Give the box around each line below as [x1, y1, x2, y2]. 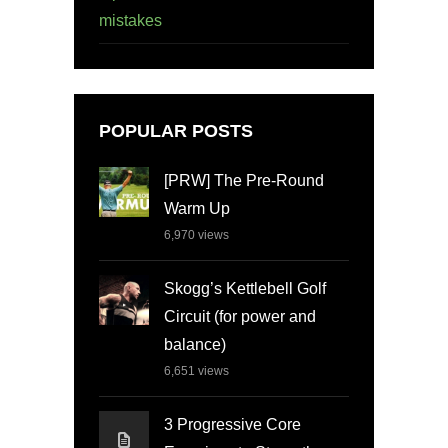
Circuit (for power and [164, 307, 316, 325]
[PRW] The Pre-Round [164, 171, 324, 189]
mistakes [99, 11, 162, 29]
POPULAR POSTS [99, 120, 253, 142]
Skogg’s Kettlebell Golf [164, 279, 326, 297]
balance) [164, 335, 226, 353]
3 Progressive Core [164, 415, 301, 433]
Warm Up [164, 199, 230, 217]
